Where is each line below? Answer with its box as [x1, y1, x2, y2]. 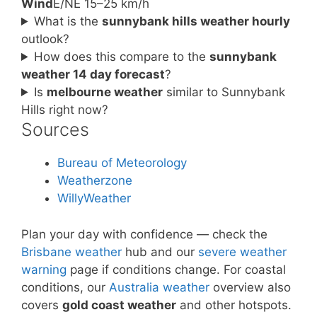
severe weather [198, 244, 287, 259]
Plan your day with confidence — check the [21, 226, 267, 241]
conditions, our [21, 279, 109, 294]
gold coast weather [62, 297, 176, 312]
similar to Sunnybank [163, 85, 286, 99]
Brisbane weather [21, 244, 122, 259]
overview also [209, 279, 291, 294]
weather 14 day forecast [21, 67, 165, 81]
